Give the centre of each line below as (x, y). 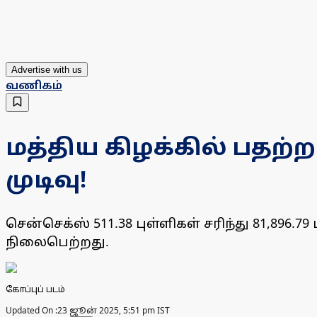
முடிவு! (46, 178)
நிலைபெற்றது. (57, 242)
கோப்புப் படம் (35, 289)
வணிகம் (34, 85)
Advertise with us (47, 70)
